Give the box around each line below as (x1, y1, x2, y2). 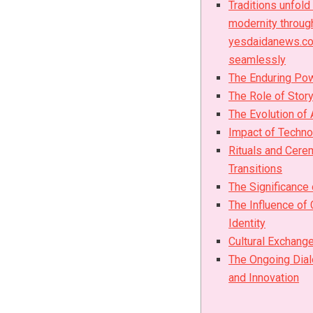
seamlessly (228, 52, 286, 66)
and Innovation (228, 270, 300, 284)
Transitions (228, 161, 283, 175)
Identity (228, 216, 266, 230)
